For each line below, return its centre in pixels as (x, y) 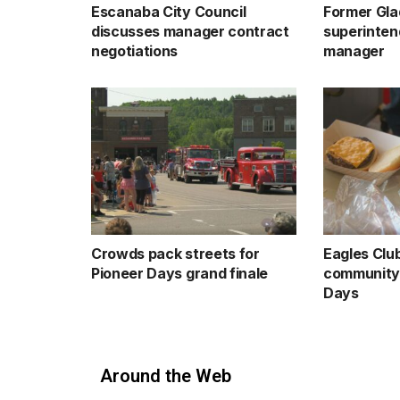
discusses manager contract (190, 32)
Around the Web (166, 375)
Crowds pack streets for (175, 253)
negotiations (135, 51)
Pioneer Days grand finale (179, 273)
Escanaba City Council (169, 12)
